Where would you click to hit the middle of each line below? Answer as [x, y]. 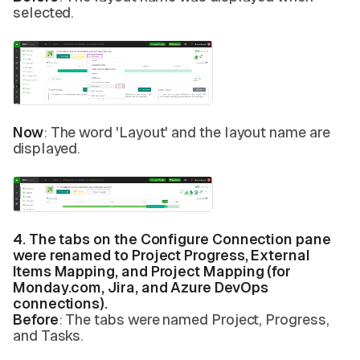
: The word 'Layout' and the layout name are [186, 132]
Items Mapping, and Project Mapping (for [152, 271]
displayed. [49, 148]
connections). [62, 303]
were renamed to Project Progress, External [162, 255]
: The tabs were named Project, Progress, [194, 319]
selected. [45, 12]
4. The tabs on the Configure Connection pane [172, 239]
